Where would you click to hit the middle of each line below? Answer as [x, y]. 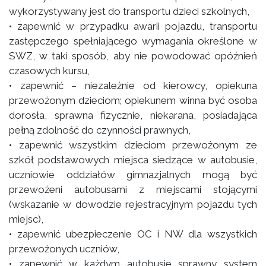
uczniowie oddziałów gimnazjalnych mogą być [133, 175]
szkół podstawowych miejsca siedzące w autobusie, [133, 160]
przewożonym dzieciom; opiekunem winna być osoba [133, 100]
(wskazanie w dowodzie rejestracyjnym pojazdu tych [133, 204]
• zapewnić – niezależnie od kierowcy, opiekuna [133, 85]
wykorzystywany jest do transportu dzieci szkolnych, [129, 11]
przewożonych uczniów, [64, 249]
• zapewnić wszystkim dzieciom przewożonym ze [133, 145]
